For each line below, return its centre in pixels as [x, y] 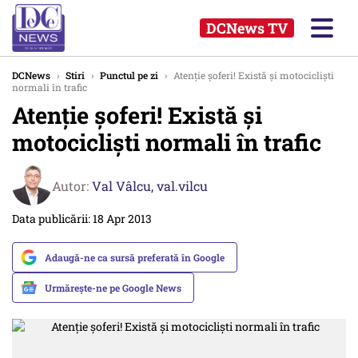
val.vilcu [182, 185]
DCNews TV [247, 28]
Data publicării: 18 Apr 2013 [82, 219]
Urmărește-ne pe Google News [113, 288]
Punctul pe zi [129, 75]
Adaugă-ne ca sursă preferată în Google [135, 257]
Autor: [72, 185]
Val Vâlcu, [124, 185]
